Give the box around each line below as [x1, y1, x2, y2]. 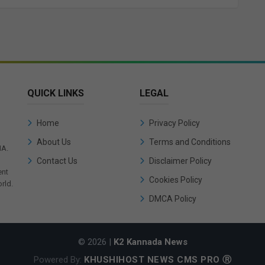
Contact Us [37, 156, 77, 166]
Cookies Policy [149, 174, 202, 185]
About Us [37, 137, 71, 147]
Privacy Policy [149, 118, 200, 128]
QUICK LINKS [27, 87, 84, 99]
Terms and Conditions [149, 137, 231, 147]
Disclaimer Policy [149, 156, 212, 166]
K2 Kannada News [113, 236, 188, 247]
